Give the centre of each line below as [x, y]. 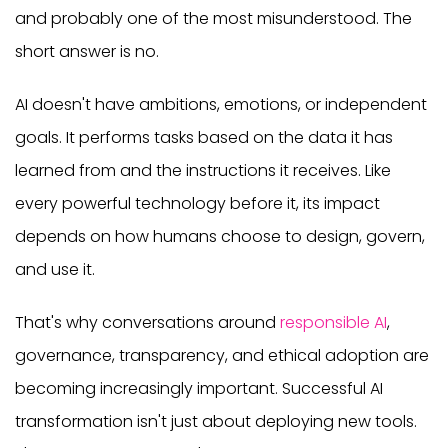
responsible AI [333, 322]
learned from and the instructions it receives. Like [203, 170]
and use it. [55, 269]
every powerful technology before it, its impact [197, 203]
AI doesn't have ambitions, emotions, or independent [221, 104]
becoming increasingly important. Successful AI [199, 388]
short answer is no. [87, 51]
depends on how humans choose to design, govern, [220, 236]
